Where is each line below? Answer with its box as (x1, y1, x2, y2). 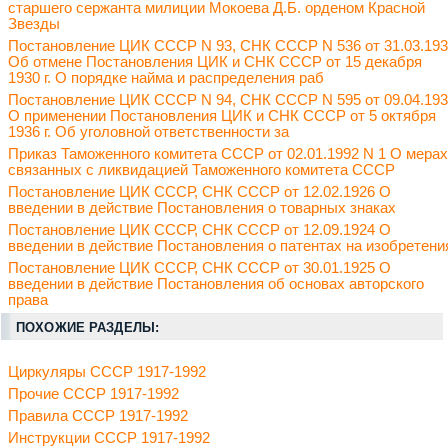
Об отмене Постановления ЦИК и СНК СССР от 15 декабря (8, 54, 422, 71)
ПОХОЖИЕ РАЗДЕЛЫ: (16, 320, 160, 336)
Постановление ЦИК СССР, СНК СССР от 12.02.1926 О (8, 184, 391, 201)
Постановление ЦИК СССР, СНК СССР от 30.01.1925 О (8, 260, 391, 277)
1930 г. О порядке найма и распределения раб (8, 70, 324, 87)
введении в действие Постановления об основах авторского (8, 276, 424, 293)
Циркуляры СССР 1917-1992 (8, 364, 206, 381)
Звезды (8, 16, 60, 33)
